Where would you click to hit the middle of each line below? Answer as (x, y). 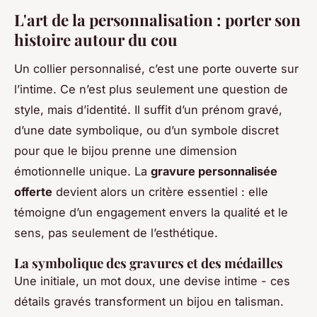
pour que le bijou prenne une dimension (126, 151)
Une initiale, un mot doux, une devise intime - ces (152, 281)
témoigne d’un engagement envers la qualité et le (151, 213)
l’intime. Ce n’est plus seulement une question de (151, 90)
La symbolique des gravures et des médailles (149, 263)
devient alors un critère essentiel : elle (160, 192)
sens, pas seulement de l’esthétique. (116, 233)
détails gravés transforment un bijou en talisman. (149, 302)
